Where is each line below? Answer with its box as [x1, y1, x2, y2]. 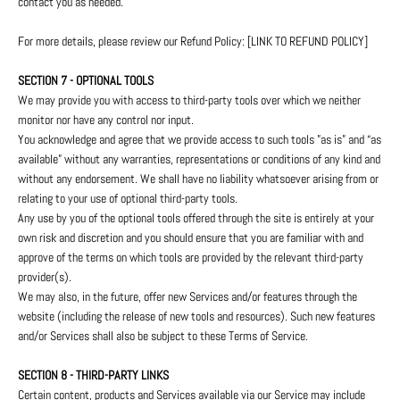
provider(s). [18, 269, 71, 286]
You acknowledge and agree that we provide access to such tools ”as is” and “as [18, 131, 381, 148]
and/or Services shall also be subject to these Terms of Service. [18, 328, 308, 345]
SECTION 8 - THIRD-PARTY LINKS [18, 367, 169, 384]
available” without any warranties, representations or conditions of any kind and [18, 151, 380, 168]
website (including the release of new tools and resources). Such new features [18, 308, 375, 325]
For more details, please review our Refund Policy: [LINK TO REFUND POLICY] [18, 33, 368, 50]
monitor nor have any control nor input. [18, 112, 194, 129]
